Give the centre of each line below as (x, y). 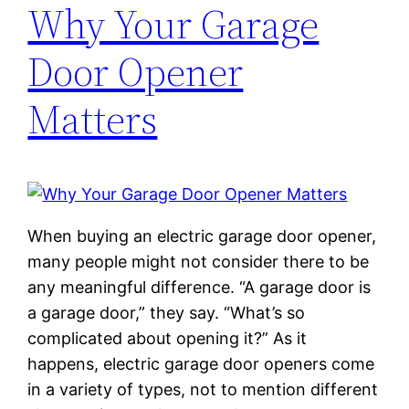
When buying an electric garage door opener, (202, 236)
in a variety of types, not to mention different (203, 389)
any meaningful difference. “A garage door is (199, 287)
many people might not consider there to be (199, 261)
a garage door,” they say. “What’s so (167, 312)
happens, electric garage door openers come (201, 363)
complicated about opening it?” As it (168, 338)
